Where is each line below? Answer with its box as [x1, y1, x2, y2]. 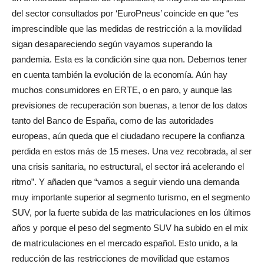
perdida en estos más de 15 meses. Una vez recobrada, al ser [12, 146, 252, 157]
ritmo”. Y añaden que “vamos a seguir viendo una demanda [12, 177, 239, 187]
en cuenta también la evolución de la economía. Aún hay [12, 70, 227, 80]
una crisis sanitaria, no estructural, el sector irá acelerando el [12, 161, 244, 172]
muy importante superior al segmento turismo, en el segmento [12, 192, 250, 203]
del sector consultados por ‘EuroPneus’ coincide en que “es [12, 8, 239, 19]
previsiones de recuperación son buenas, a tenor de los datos [12, 100, 247, 111]
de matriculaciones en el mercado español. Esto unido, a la [12, 238, 237, 249]
